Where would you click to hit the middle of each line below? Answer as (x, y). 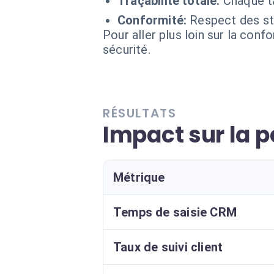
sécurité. (127, 50)
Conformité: (152, 20)
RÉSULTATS (140, 113)
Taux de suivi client (168, 247)
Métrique (139, 177)
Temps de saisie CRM (175, 212)
